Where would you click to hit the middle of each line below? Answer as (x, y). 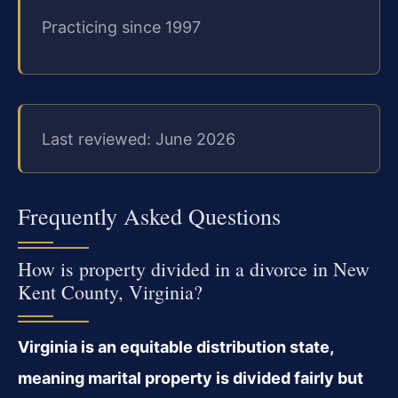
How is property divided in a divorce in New (194, 268)
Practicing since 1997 (121, 28)
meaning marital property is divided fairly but (191, 378)
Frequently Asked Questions (149, 215)
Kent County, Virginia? (110, 291)
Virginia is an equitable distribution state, (175, 346)
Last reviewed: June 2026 (139, 139)
